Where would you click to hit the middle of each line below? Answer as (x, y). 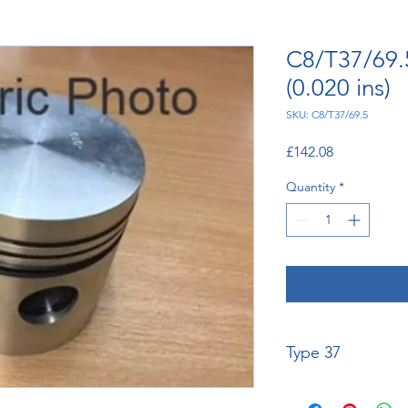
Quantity (311, 187)
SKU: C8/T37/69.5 (327, 115)
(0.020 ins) (338, 88)
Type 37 (313, 353)
